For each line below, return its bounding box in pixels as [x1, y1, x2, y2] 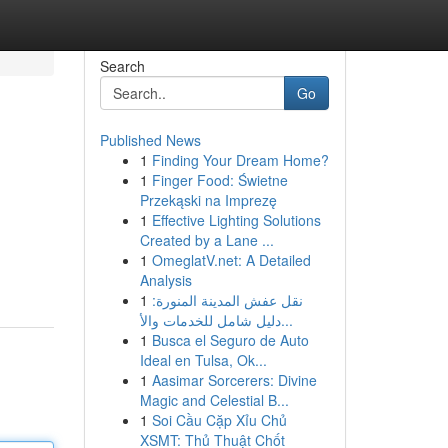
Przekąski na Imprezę [139, 190, 277, 210]
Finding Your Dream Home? [151, 150, 329, 170]
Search [99, 56, 145, 76]
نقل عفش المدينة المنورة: [151, 290, 303, 310]
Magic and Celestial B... [139, 390, 289, 410]
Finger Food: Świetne [151, 170, 288, 190]
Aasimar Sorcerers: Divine [151, 370, 317, 390]
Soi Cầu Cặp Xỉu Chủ [151, 410, 287, 430]
